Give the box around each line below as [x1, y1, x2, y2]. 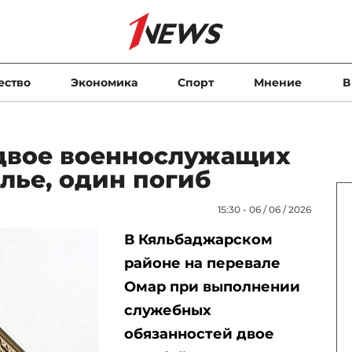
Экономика [70, 75, 137, 90]
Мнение [254, 75, 302, 90]
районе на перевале [123, 255, 280, 272]
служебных [123, 302, 211, 319]
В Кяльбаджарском [123, 231, 273, 248]
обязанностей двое [123, 325, 274, 343]
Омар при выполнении [123, 278, 300, 295]
